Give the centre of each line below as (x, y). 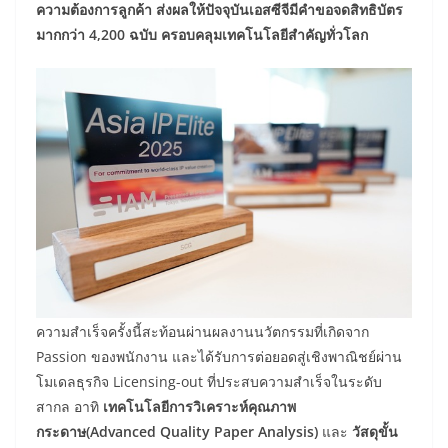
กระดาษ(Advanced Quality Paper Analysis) (177, 431)
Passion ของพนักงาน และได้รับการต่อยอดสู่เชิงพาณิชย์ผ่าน (219, 356)
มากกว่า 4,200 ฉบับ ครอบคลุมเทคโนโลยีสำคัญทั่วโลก (202, 34)
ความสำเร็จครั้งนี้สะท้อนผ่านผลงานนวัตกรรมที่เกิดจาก (202, 331)
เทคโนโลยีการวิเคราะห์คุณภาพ (199, 406)
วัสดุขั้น (375, 431)
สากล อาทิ (69, 406)
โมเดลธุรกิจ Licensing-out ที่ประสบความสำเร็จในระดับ (209, 381)
